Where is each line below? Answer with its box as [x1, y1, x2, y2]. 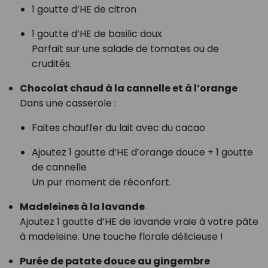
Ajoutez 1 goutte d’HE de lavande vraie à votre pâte [19, 215, 258, 229]
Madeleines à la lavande [19, 200, 145, 214]
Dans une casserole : [19, 96, 116, 111]
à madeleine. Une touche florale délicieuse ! [19, 230, 223, 244]
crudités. [31, 57, 72, 71]
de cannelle [31, 160, 87, 175]
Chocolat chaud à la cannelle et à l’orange [19, 81, 237, 96]
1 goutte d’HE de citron [31, 2, 136, 17]
